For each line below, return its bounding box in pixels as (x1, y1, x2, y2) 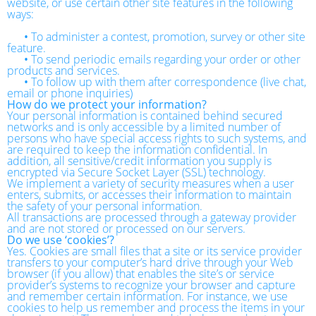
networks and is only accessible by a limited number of (7, 119, 281, 135)
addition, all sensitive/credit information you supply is (7, 152, 272, 169)
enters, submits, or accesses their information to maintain (7, 186, 291, 202)
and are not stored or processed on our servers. (7, 220, 245, 236)
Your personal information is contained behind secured (7, 107, 283, 123)
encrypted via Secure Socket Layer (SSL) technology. (7, 164, 266, 180)
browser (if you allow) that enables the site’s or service (7, 265, 274, 281)
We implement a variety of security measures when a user (7, 175, 294, 191)
